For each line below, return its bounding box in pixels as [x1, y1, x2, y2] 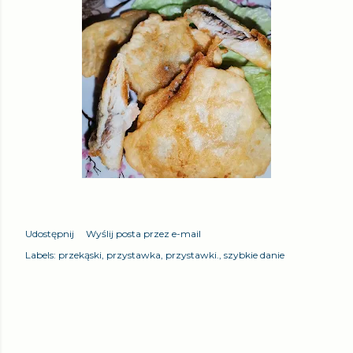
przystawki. [165, 248, 219, 261]
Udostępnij [25, 227, 74, 240]
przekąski [58, 248, 102, 261]
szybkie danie [224, 248, 284, 261]
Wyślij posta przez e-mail [86, 227, 201, 240]
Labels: [25, 248, 56, 261]
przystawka [106, 248, 161, 261]
